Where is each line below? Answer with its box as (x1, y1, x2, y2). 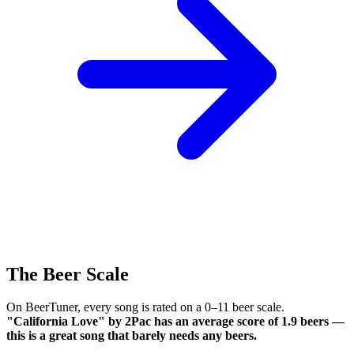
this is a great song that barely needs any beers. (6, 329, 257, 343)
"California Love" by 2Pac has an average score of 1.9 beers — (6, 314, 345, 329)
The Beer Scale (6, 263, 129, 284)
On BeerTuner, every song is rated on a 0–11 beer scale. (6, 300, 284, 314)
